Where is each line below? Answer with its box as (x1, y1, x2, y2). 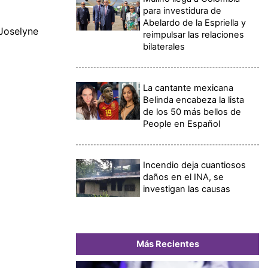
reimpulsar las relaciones (143, 29, 245, 40)
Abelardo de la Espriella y (143, 17, 246, 28)
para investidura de (143, 5, 222, 16)
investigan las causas (143, 183, 231, 194)
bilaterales (143, 41, 185, 52)
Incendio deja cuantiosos (143, 159, 246, 170)
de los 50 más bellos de (143, 106, 242, 117)
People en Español (143, 118, 221, 129)
